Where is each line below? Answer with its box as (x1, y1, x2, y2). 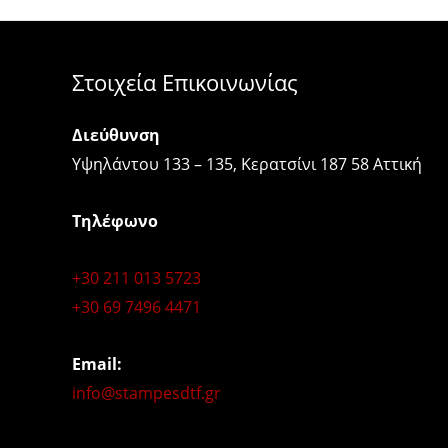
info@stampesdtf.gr (72, 382, 221, 404)
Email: (72, 353, 122, 375)
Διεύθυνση (72, 124, 160, 146)
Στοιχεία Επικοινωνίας (72, 67, 298, 97)
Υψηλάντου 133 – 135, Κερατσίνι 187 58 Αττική (72, 153, 422, 175)
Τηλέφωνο (72, 210, 158, 232)
